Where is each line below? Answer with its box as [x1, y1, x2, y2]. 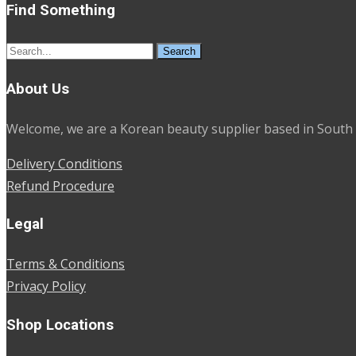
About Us [6, 79, 69, 98]
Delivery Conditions [6, 154, 122, 172]
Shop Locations [6, 315, 114, 334]
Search [6, 41, 46, 59]
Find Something [6, 2, 115, 20]
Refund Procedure [6, 176, 114, 195]
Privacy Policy [6, 277, 86, 295]
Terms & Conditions [6, 255, 125, 273]
